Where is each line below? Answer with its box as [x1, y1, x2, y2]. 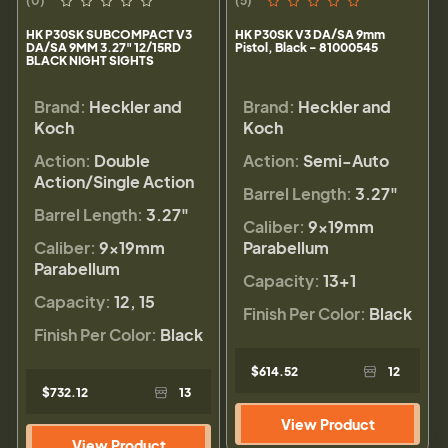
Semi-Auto [303, 150, 389, 172]
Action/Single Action [34, 171, 194, 193]
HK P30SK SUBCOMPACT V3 [26, 27, 192, 43]
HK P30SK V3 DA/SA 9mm [235, 27, 385, 43]
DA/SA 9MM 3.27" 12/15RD [26, 40, 181, 56]
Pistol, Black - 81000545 [235, 40, 378, 56]
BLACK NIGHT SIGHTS [26, 53, 154, 69]
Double [94, 150, 150, 172]
